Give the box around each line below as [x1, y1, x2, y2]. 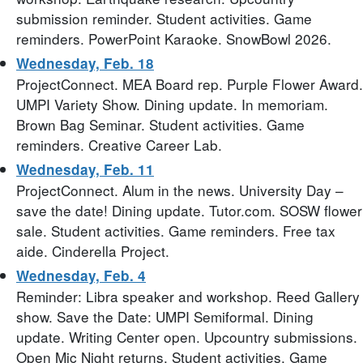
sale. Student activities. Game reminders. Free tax [16, 220, 335, 241]
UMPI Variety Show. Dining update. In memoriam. [16, 93, 328, 114]
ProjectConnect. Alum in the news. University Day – [16, 179, 344, 200]
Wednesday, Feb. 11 [16, 159, 154, 179]
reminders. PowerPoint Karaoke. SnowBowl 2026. [16, 28, 331, 49]
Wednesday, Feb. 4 [16, 265, 146, 285]
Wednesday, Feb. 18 [16, 53, 154, 73]
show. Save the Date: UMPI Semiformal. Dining [16, 305, 314, 327]
